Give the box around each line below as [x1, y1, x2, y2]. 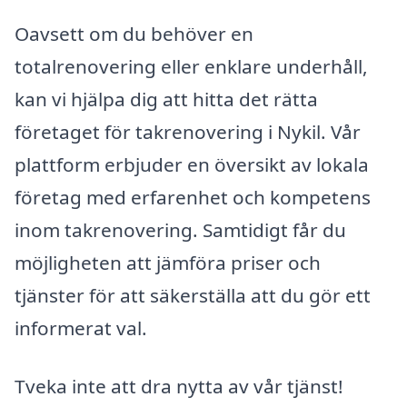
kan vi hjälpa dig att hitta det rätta [15, 86, 318, 113]
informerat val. [15, 315, 147, 342]
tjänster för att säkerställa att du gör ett [15, 283, 371, 309]
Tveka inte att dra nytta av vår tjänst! [15, 373, 343, 400]
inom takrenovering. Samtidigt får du [15, 217, 346, 243]
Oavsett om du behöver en [15, 21, 253, 47]
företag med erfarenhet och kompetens [15, 184, 371, 211]
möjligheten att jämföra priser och [15, 250, 321, 276]
